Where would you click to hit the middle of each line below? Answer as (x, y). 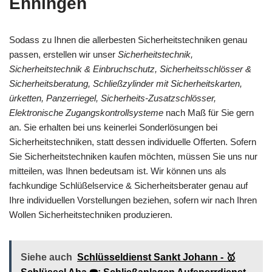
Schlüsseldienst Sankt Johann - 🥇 (156, 257)
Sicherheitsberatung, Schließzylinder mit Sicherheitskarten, (126, 84)
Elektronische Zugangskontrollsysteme (86, 113)
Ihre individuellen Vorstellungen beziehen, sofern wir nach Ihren (133, 200)
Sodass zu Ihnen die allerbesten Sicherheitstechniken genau (128, 40)
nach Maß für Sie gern (209, 113)
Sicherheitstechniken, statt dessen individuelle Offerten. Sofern (133, 142)
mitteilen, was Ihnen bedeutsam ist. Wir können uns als (118, 171)
